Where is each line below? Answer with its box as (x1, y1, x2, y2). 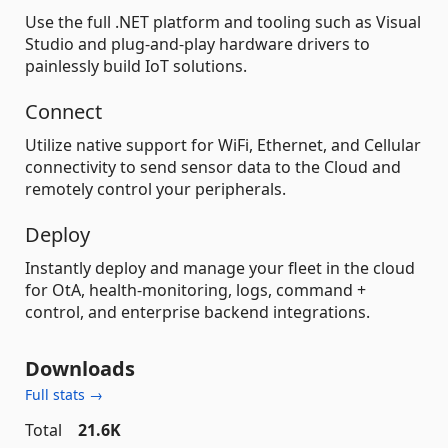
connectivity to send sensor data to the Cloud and (25, 156, 401, 178)
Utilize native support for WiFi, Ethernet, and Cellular (25, 134, 421, 156)
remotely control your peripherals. (25, 178, 286, 200)
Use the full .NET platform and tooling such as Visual (25, 11, 421, 33)
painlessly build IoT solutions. (25, 55, 247, 77)
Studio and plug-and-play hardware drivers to (25, 33, 370, 55)
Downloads (25, 355, 135, 382)
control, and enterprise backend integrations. (25, 301, 370, 323)
